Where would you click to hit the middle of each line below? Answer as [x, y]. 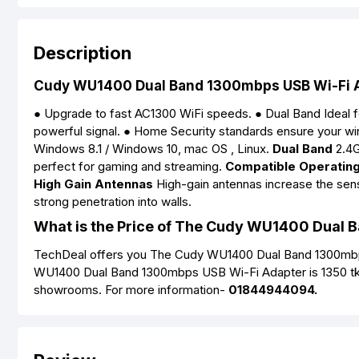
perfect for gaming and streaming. [129, 166]
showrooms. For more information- [131, 290]
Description [83, 53]
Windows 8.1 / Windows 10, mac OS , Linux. [153, 149]
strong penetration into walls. [117, 202]
